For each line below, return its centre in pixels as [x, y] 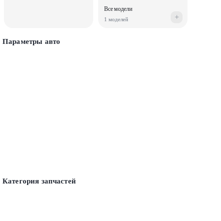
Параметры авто [32, 41]
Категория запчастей [39, 181]
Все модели [118, 9]
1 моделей [116, 19]
